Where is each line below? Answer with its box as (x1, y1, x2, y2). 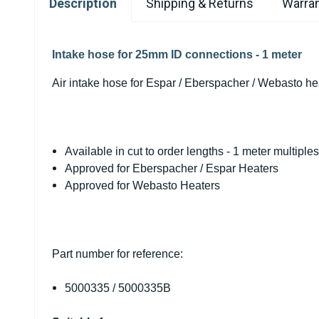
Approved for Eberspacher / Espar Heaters (65, 162, 279, 174)
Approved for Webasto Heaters (65, 179, 221, 192)
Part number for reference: (52, 248, 183, 260)
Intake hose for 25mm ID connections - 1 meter (52, 48, 302, 61)
